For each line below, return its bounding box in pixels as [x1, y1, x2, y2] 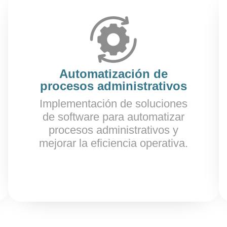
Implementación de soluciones [40, 97, 187, 110]
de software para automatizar [43, 110, 184, 123]
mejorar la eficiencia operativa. [39, 137, 188, 149]
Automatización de [59, 67, 168, 81]
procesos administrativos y [49, 124, 178, 136]
